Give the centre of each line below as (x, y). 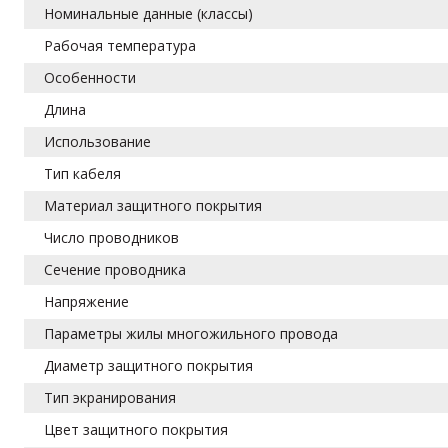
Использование (98, 141)
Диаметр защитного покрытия (149, 365)
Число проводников (112, 237)
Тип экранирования (110, 397)
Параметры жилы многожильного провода (191, 333)
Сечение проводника (115, 269)
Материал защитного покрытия (153, 205)
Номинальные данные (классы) (149, 13)
